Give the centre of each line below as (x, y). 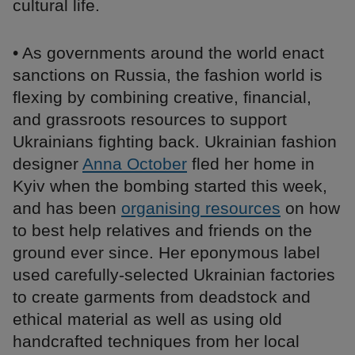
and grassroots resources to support (150, 120)
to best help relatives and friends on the (162, 231)
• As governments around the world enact (168, 53)
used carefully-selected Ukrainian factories (174, 275)
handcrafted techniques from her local (156, 342)
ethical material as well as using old (147, 319)
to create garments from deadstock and (162, 297)
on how (310, 208)
